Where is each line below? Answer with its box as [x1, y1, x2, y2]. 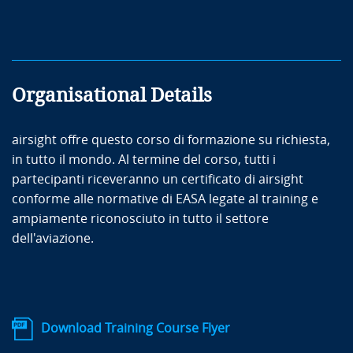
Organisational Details [12, 84, 212, 106]
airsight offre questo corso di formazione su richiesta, [12, 132, 330, 147]
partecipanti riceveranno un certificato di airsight [12, 171, 303, 187]
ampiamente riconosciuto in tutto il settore [12, 210, 269, 226]
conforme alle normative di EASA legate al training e [12, 191, 318, 206]
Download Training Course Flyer [41, 320, 230, 336]
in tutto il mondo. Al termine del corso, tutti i [12, 151, 276, 167]
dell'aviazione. [12, 230, 94, 246]
